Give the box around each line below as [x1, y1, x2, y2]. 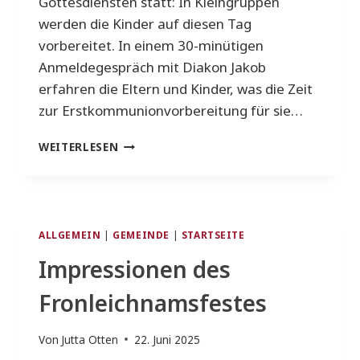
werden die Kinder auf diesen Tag [39, 14, 252, 34]
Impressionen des [39, 254, 231, 285]
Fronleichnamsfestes [39, 288, 267, 319]
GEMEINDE [112, 228, 170, 242]
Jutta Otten [61, 331, 119, 347]
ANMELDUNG [117, 135, 194, 151]
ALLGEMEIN [39, 228, 101, 242]
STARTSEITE [181, 228, 245, 242]
